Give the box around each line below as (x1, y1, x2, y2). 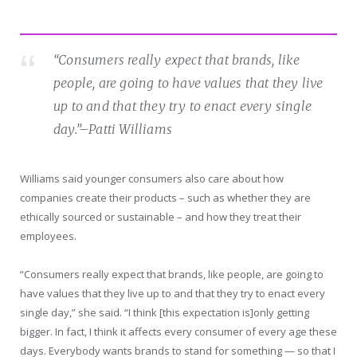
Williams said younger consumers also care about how (20, 171, 284, 186)
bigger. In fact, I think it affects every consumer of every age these (20, 324, 337, 339)
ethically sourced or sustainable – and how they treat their (20, 209, 301, 224)
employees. (20, 228, 76, 243)
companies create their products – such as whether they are (20, 190, 311, 205)
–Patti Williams (79, 120, 172, 137)
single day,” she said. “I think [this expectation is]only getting (20, 304, 309, 320)
